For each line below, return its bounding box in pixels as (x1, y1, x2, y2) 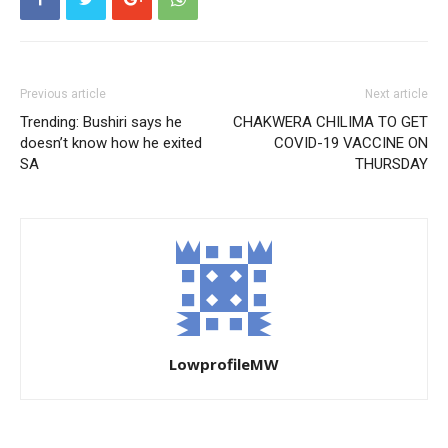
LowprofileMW (169, 353, 279, 374)
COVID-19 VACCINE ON (274, 133, 428, 152)
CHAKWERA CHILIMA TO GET (233, 112, 428, 131)
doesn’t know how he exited (20, 133, 202, 152)
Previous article (20, 86, 106, 101)
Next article (365, 86, 428, 101)
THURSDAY (355, 154, 428, 173)
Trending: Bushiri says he (20, 112, 182, 131)
